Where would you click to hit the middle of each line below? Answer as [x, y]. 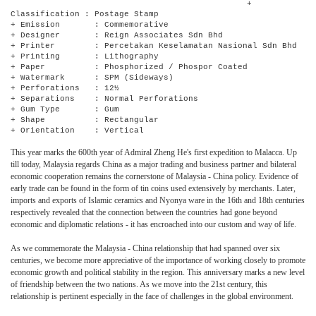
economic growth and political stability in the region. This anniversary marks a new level [158, 272]
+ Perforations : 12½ [65, 88]
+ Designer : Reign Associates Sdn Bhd [117, 35]
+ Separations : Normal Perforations [104, 98]
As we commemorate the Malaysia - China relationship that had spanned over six [145, 248]
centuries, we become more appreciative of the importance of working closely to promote [158, 260]
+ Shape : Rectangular [85, 120]
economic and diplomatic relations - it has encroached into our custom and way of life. [153, 224]
